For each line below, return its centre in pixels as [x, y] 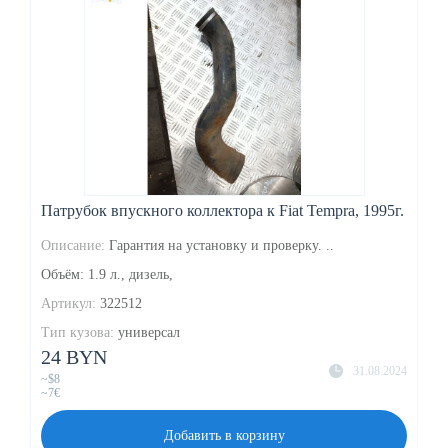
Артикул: [68, 303]
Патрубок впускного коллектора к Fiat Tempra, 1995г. [222, 210]
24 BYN [74, 356]
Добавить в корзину [224, 435]
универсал [149, 332]
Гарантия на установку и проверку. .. [221, 245]
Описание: [73, 245]
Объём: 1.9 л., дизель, [107, 274]
